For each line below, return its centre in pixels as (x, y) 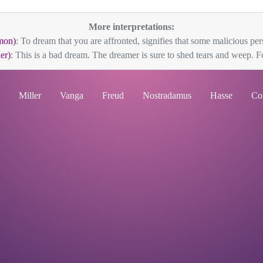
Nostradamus (167, 95)
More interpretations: (131, 27)
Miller (30, 95)
